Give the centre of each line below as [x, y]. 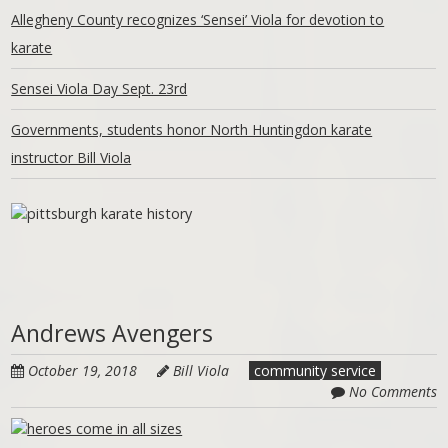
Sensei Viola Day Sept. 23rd [99, 88]
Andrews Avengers [112, 333]
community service [315, 371]
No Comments [392, 392]
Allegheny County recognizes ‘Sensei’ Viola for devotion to [198, 19]
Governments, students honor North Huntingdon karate [192, 129]
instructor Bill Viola [71, 157]
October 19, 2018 [83, 371]
